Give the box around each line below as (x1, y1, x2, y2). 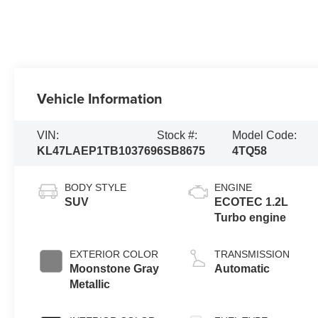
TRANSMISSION (214, 248, 290, 260)
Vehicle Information (37, 88, 163, 109)
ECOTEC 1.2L (214, 195, 289, 208)
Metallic (70, 278, 111, 290)
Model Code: (231, 128, 297, 141)
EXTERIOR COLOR (70, 248, 159, 260)
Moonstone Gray (70, 262, 160, 275)
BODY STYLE (65, 181, 127, 193)
